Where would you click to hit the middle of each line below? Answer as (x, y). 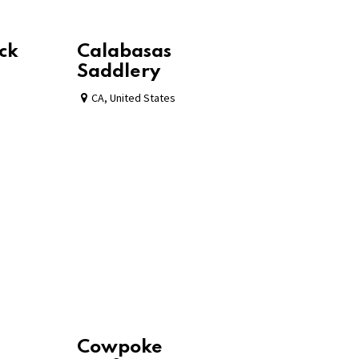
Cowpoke (120, 347)
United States (143, 97)
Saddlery (119, 71)
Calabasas (124, 51)
